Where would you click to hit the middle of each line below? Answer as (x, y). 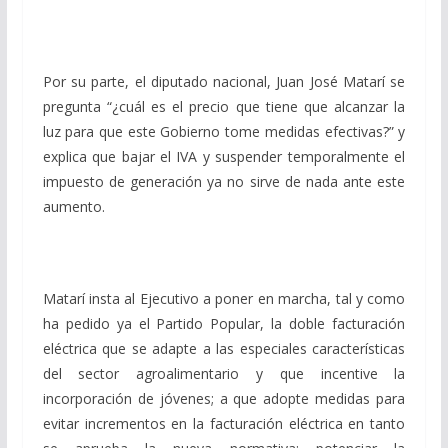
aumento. (73, 206)
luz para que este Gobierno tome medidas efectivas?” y (224, 131)
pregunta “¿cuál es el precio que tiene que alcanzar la (224, 106)
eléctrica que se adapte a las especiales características (224, 348)
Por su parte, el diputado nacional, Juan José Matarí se (224, 81)
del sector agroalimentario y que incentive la (224, 373)
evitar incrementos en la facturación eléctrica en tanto (224, 423)
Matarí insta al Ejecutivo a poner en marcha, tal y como (224, 298)
